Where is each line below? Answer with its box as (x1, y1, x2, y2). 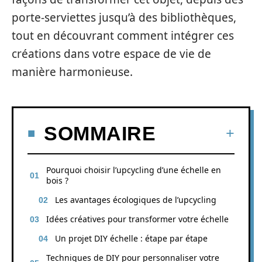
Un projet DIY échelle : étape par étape (55, 232, 208, 244)
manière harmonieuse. (12, 64, 133, 80)
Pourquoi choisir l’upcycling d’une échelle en (46, 164, 221, 175)
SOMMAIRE (44, 122, 156, 144)
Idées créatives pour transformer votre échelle (46, 213, 229, 225)
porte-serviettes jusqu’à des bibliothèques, (12, 10, 236, 25)
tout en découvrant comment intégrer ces (12, 28, 234, 43)
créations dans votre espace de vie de (12, 46, 211, 61)
